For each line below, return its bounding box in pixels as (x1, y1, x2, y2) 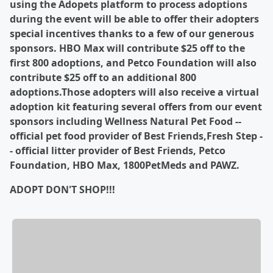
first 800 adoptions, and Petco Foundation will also (10, 56, 257, 69)
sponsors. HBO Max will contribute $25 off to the (10, 41, 245, 55)
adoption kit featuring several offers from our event (10, 100, 262, 113)
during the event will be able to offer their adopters (10, 12, 259, 26)
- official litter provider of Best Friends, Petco (10, 144, 225, 157)
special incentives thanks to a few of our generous (10, 27, 254, 40)
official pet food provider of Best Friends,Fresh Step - (10, 129, 263, 143)
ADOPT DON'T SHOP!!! (10, 183, 115, 196)
